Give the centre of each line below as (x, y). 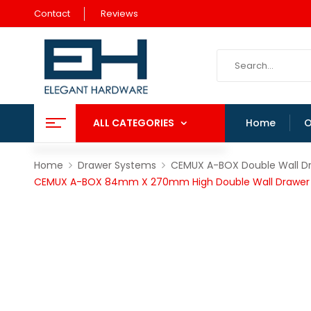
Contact (52, 14)
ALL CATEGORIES (133, 123)
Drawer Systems (117, 165)
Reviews (119, 14)
